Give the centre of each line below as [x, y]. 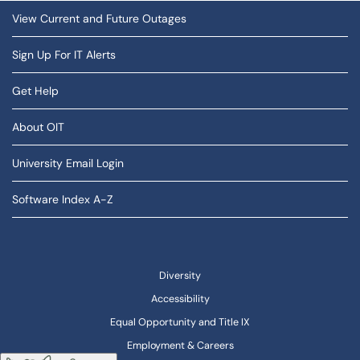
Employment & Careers [180, 346]
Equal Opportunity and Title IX [180, 322]
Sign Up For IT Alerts [64, 55]
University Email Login [68, 163]
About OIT [38, 127]
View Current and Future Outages [99, 18]
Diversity [180, 276]
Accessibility [180, 299]
